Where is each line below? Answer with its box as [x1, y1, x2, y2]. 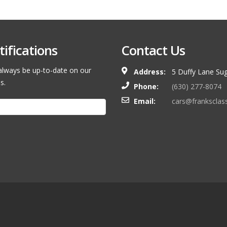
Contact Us [121, 41, 185, 60]
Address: [134, 67, 166, 77]
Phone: [134, 82, 159, 92]
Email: [134, 96, 156, 106]
